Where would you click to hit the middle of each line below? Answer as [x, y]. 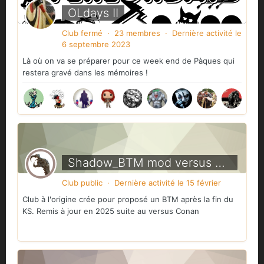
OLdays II [93, 13]
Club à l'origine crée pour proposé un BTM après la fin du [128, 199]
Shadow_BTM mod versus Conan [220, 162]
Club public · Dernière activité [120, 183]
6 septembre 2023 [96, 44]
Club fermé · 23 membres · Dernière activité [148, 33]
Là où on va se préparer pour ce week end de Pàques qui [128, 61]
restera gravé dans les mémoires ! [85, 73]
